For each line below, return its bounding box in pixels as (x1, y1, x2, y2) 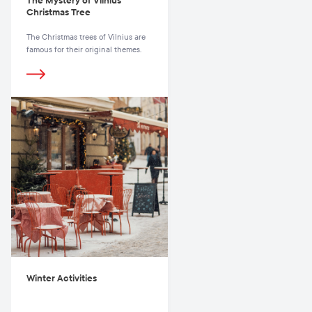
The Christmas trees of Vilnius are (26, 32, 146, 42)
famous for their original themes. (26, 45, 141, 54)
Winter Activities (26, 273, 97, 283)
